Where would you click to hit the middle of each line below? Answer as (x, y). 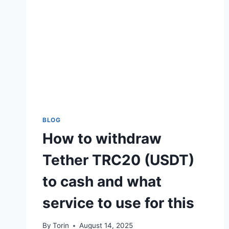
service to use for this (118, 203)
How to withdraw (102, 138)
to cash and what (102, 181)
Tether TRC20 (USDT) (118, 160)
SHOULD (102, 28)
